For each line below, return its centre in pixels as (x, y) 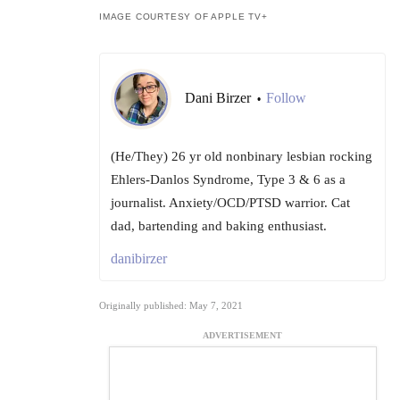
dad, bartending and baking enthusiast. (219, 226)
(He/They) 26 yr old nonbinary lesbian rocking (242, 157)
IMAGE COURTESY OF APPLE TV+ (183, 17)
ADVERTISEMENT (242, 336)
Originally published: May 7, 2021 (171, 306)
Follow (286, 98)
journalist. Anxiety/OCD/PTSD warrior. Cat (230, 203)
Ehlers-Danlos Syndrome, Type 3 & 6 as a (228, 180)
